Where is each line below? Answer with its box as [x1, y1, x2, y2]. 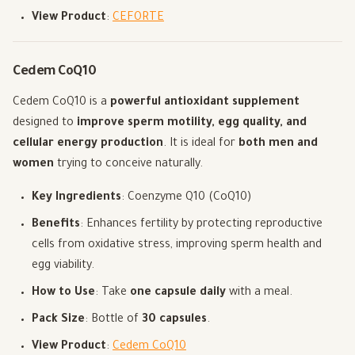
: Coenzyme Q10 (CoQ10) [121, 192, 251, 205]
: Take [95, 287, 130, 300]
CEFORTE [113, 12, 164, 25]
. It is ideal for [163, 138, 239, 151]
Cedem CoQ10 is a [13, 97, 110, 110]
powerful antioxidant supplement [110, 97, 300, 110]
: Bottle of [85, 314, 142, 327]
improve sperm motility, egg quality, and [77, 117, 307, 131]
